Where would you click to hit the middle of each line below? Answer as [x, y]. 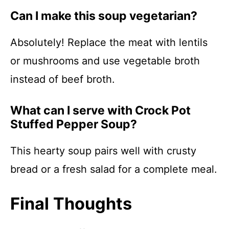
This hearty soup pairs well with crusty [103, 151]
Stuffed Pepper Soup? [74, 124]
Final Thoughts [71, 204]
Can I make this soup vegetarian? [104, 16]
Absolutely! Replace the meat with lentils [109, 42]
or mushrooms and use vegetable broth [105, 61]
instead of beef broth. [63, 79]
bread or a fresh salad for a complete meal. [114, 169]
